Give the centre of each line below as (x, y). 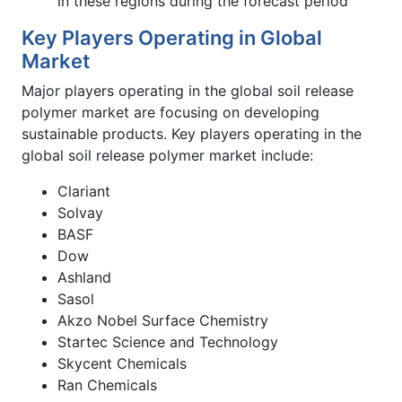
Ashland (84, 277)
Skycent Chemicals (122, 363)
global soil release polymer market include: (167, 155)
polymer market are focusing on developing (170, 112)
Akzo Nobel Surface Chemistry (163, 320)
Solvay (80, 212)
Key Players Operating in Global (172, 37)
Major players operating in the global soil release (188, 90)
